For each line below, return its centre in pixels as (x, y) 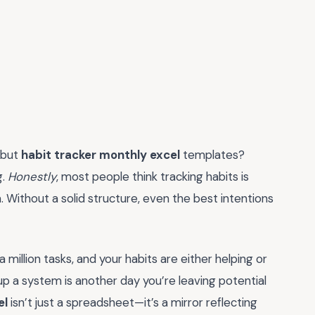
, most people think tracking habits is (153, 176)
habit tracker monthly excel (101, 155)
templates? (212, 155)
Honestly (32, 176)
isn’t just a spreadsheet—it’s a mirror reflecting (133, 302)
